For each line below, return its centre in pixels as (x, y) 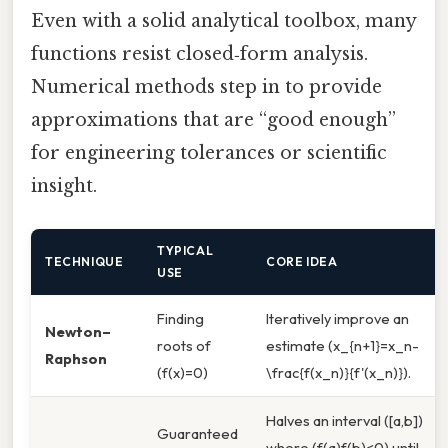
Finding (180, 318)
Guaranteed (197, 433)
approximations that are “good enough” (213, 119)
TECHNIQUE (84, 261)
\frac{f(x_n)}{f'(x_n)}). (338, 372)
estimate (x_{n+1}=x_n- (342, 345)
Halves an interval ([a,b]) (344, 420)
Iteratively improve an (337, 318)
